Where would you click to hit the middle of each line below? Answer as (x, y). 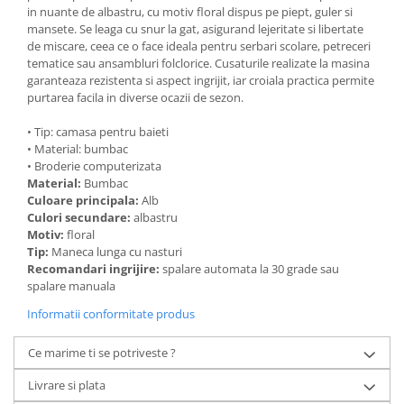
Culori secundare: (80, 217)
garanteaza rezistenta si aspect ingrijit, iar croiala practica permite (201, 80)
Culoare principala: (84, 200)
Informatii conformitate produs (111, 314)
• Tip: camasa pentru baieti (98, 132)
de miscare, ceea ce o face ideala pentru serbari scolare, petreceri (199, 46)
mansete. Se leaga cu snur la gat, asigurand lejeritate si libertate (195, 29)
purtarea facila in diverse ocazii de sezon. (135, 97)
